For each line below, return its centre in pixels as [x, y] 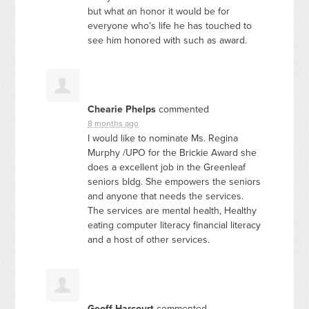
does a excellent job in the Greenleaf [167, 167]
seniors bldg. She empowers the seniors [175, 181]
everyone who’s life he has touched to [170, 26]
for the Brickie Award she [201, 152]
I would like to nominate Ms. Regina [163, 138]
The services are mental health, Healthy [172, 210]
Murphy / [107, 152]
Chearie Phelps [122, 109]
